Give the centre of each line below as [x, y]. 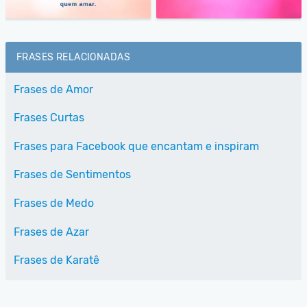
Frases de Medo [54, 203]
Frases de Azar [51, 232]
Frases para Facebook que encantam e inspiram [136, 146]
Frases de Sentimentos [72, 175]
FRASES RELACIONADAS [73, 57]
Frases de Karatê [57, 260]
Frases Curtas [49, 118]
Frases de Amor [53, 89]
